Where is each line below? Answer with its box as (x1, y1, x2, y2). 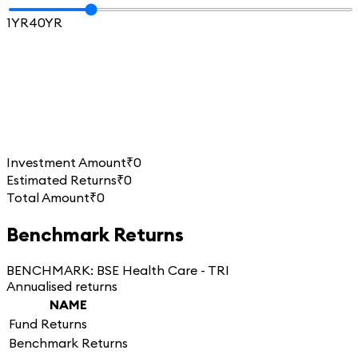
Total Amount (6, 189, 89, 205)
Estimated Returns (6, 171, 117, 188)
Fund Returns (9, 315, 87, 332)
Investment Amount (6, 153, 126, 170)
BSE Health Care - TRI (97, 261, 229, 278)
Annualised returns (6, 277, 117, 294)
